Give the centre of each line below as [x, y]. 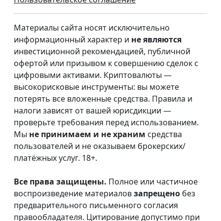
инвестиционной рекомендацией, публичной [102, 52]
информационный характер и [73, 40]
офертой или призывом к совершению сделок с [106, 63]
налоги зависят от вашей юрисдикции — [92, 111]
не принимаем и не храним [87, 134]
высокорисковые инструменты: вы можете [96, 87]
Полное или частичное [152, 182]
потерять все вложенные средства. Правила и [103, 99]
